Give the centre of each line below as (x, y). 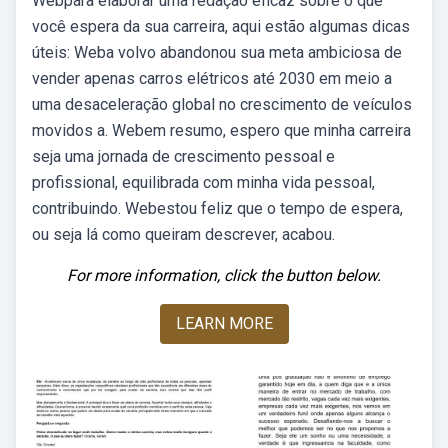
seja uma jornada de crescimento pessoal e (183, 156)
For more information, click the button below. (224, 275)
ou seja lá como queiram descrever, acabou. (183, 234)
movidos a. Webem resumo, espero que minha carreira (221, 130)
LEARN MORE (224, 323)
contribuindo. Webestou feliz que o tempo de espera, (217, 208)
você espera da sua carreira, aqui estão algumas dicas (221, 26)
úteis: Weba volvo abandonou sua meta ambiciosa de (217, 52)
